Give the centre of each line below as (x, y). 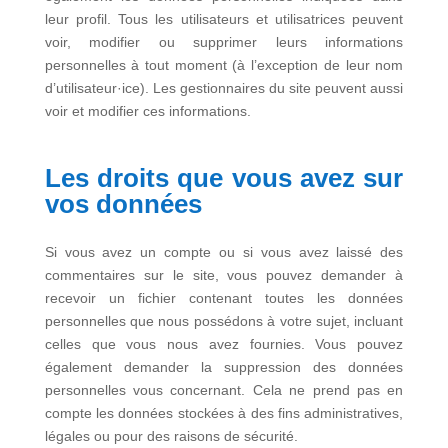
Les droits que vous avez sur (224, 178)
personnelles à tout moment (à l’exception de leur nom (224, 65)
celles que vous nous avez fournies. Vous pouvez (224, 344)
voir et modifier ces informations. (147, 111)
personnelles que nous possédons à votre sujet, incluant (224, 321)
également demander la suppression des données (224, 367)
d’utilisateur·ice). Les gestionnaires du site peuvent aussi (224, 88)
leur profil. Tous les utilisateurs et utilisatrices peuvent (224, 19)
